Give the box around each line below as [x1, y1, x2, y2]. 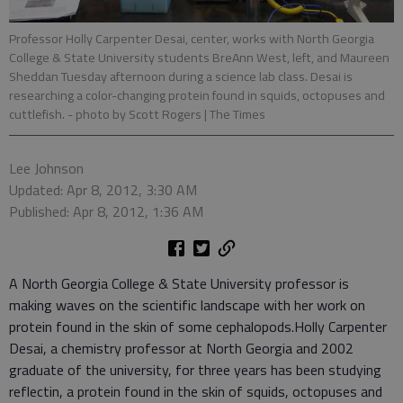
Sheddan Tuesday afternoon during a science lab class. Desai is [9, 67, 353, 87]
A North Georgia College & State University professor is [9, 273, 349, 295]
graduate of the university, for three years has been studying [9, 359, 381, 381]
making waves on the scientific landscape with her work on [9, 294, 365, 317]
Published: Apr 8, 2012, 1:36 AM [9, 201, 203, 223]
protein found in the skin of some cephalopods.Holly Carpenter [9, 316, 387, 338]
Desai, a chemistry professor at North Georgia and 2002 [9, 337, 354, 360]
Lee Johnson [9, 157, 84, 180]
